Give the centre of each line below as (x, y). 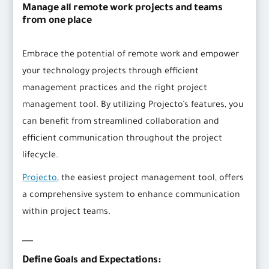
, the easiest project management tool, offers (151, 179)
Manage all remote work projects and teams (122, 9)
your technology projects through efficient (111, 72)
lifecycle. (41, 156)
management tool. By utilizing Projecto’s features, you (133, 106)
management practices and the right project (115, 89)
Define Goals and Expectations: (92, 261)
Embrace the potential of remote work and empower (131, 56)
